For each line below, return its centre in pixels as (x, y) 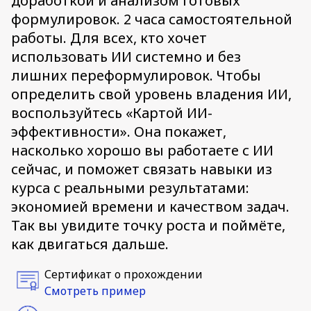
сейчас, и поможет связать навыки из (142, 169)
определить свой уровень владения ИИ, (151, 94)
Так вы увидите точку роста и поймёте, (148, 225)
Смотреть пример (95, 291)
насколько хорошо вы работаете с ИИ (142, 150)
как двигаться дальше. (90, 244)
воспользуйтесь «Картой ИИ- (112, 113)
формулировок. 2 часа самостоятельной (152, 19)
